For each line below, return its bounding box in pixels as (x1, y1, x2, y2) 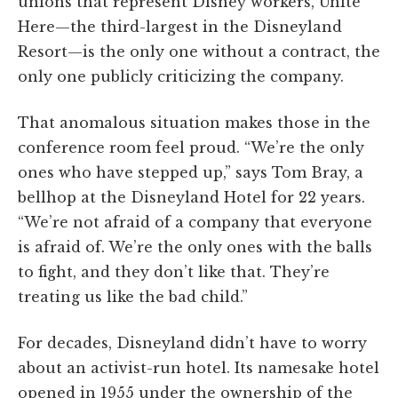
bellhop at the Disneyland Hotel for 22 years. (18, 187, 365, 206)
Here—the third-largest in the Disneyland (18, 17, 342, 36)
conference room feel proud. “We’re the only (18, 138, 364, 156)
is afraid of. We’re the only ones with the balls (18, 237, 372, 256)
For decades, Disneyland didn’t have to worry (18, 333, 367, 352)
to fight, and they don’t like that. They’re (18, 262, 330, 281)
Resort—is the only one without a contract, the (18, 42, 380, 60)
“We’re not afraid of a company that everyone (18, 212, 372, 231)
